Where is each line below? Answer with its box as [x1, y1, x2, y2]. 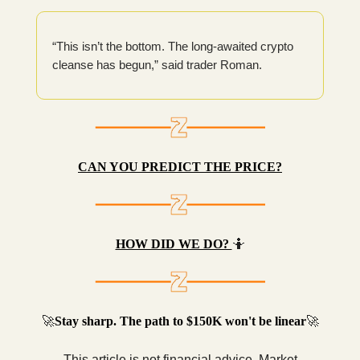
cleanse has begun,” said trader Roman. [52, 58, 262, 72]
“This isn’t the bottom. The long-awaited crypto [52, 39, 293, 54]
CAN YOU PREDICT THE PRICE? [78, 160, 282, 174]
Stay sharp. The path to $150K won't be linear [54, 314, 306, 329]
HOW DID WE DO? [115, 237, 232, 252]
